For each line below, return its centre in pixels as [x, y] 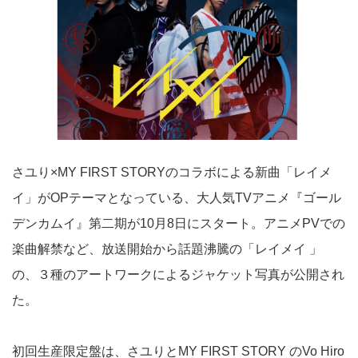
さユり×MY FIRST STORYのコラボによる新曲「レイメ [172, 173]
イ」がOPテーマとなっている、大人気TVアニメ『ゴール [177, 198]
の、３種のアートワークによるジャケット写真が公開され [178, 275]
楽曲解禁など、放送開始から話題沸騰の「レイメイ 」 [167, 249]
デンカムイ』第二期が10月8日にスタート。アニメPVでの [179, 224]
